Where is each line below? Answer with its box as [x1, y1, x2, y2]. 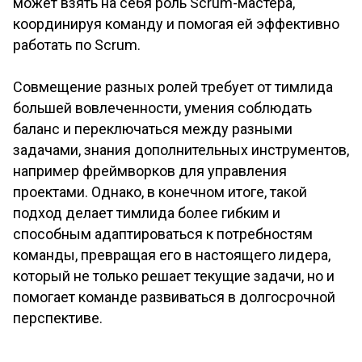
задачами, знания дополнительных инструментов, [13, 141, 349, 159]
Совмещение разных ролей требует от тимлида [13, 78, 333, 96]
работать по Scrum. [13, 36, 141, 54]
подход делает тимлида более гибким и [13, 204, 280, 222]
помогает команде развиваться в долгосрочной [13, 288, 335, 306]
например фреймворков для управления [13, 162, 287, 180]
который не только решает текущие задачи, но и [13, 267, 335, 285]
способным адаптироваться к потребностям [13, 225, 313, 243]
